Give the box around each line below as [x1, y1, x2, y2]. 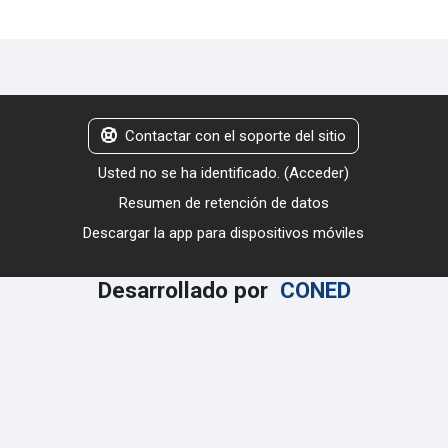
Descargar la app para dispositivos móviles [83, 224, 365, 242]
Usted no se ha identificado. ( [98, 164, 290, 182]
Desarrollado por [97, 277, 280, 303]
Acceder [289, 164, 345, 182]
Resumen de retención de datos [118, 194, 329, 212]
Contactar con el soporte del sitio [125, 127, 347, 145]
